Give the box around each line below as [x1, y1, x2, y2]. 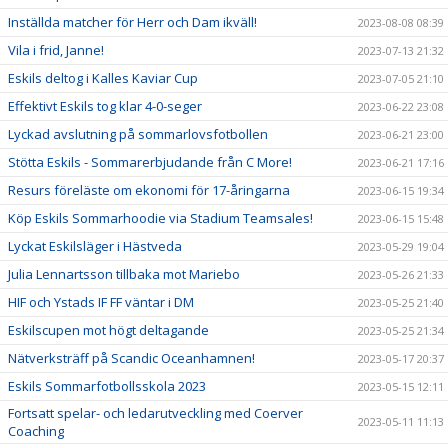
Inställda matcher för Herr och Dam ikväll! [8, 12, 257, 31]
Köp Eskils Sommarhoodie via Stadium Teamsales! [8, 208, 313, 227]
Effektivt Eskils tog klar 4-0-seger [8, 96, 202, 115]
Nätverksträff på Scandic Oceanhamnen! [8, 348, 255, 367]
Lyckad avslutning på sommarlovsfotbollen [8, 124, 268, 143]
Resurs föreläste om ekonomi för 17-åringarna [8, 180, 290, 199]
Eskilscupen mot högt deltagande [8, 320, 209, 339]
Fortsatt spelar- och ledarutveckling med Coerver [8, 403, 303, 422]
